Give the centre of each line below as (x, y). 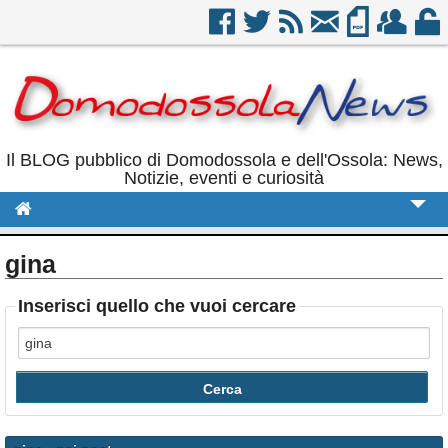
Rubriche (57, 395)
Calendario (64, 432)
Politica (50, 284)
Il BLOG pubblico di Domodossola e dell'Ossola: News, (224, 160)
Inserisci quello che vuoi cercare (157, 306)
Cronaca (55, 247)
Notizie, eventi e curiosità (224, 178)
